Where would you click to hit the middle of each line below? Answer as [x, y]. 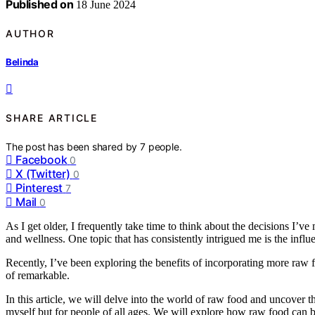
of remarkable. [38, 275]
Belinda [22, 62]
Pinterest [39, 187]
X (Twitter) [43, 173]
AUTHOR [30, 34]
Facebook [41, 159]
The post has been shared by [73, 146]
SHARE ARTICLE [52, 118]
